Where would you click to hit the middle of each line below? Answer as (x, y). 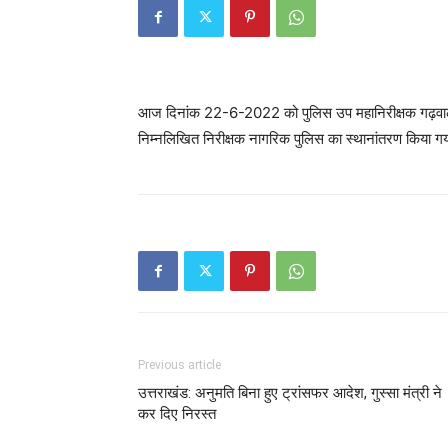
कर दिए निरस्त (177, 414)
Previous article (179, 365)
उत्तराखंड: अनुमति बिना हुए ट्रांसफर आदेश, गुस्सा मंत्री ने (290, 393)
